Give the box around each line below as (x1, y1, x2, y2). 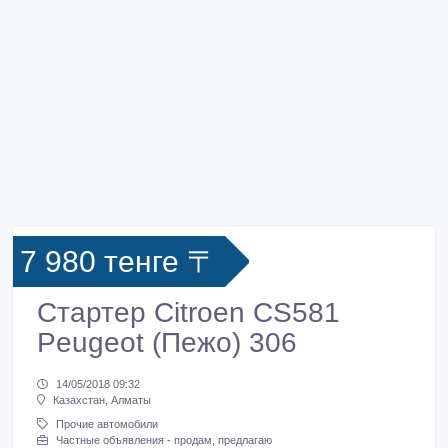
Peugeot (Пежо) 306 (37, 327, 297, 358)
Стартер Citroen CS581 (37, 297, 340, 328)
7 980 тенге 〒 (20, 245, 217, 278)
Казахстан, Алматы (53, 394, 151, 407)
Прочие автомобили (56, 418, 158, 431)
